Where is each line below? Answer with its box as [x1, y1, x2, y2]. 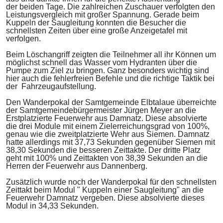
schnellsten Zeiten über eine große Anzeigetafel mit [6, 26, 187, 35]
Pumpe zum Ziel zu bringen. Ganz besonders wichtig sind [6, 66, 209, 75]
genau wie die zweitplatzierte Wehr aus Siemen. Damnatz [6, 130, 210, 139]
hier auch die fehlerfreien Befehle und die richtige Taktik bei [6, 74, 215, 83]
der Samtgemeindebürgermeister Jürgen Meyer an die [6, 106, 196, 115]
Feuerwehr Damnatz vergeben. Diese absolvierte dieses [6, 194, 205, 203]
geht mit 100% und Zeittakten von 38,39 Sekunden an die [6, 154, 208, 163]
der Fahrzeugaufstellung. [6, 82, 96, 91]
